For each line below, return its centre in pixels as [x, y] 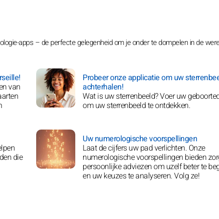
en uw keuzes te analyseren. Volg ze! [141, 176]
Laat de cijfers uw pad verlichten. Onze [144, 148]
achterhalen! [103, 87]
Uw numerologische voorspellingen [140, 139]
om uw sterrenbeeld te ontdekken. [136, 106]
